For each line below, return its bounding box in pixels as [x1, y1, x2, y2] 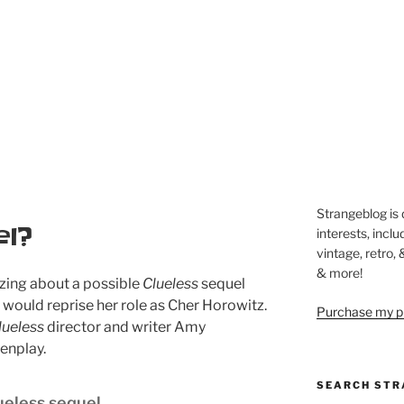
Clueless [142, 275, 198, 293]
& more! [316, 265, 363, 280]
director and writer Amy [44, 318, 206, 336]
